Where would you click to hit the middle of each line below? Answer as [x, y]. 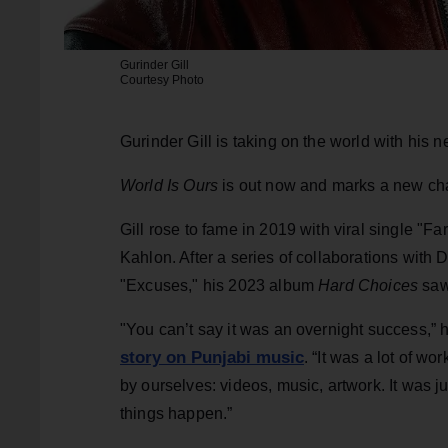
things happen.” [176, 414]
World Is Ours [171, 186]
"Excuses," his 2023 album [219, 286]
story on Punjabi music [212, 358]
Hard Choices [370, 286]
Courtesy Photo [162, 80]
